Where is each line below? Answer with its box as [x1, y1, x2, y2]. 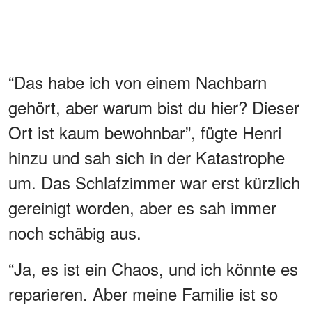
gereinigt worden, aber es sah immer [8, 194, 276, 219]
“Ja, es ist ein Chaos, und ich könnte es [8, 256, 298, 281]
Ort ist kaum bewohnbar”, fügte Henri [8, 119, 281, 144]
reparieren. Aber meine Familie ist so [8, 281, 278, 306]
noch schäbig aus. [8, 219, 141, 244]
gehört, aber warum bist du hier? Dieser [8, 94, 299, 119]
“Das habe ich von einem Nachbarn [8, 69, 267, 94]
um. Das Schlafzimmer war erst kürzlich [8, 169, 300, 194]
